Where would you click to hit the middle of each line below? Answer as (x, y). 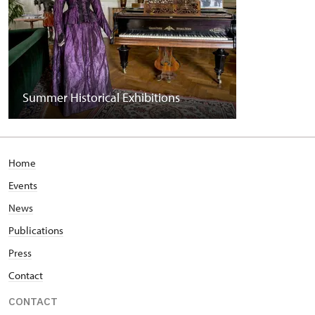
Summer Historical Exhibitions (101, 97)
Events (23, 185)
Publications (36, 230)
